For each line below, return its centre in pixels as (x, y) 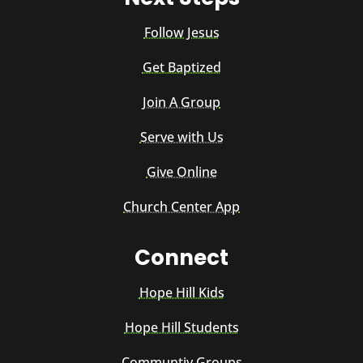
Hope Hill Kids (181, 293)
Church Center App (181, 207)
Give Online (181, 172)
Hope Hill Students (181, 328)
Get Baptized (181, 68)
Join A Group (181, 102)
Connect (181, 258)
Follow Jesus (181, 33)
